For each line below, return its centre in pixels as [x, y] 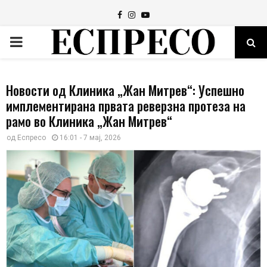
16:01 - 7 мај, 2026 [90, 138]
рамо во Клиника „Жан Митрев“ [89, 121]
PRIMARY [39, 42]
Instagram [154, 14]
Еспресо [32, 138]
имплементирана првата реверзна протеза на [126, 105]
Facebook [140, 14]
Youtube [165, 14]
